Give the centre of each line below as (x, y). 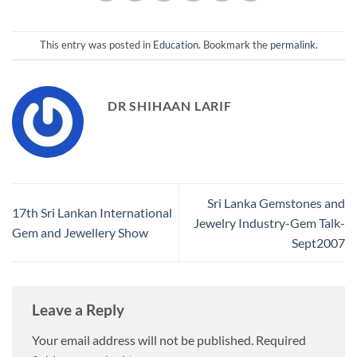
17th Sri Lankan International (92, 213)
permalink (292, 45)
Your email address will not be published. (143, 339)
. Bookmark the (234, 45)
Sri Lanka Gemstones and (276, 202)
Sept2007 (318, 242)
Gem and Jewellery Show (80, 233)
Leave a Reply (80, 310)
